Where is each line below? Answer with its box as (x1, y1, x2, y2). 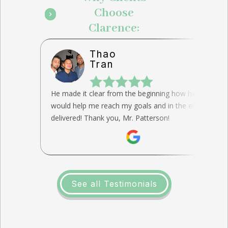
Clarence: (89, 21, 139, 36)
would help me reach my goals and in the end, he (51, 101, 213, 110)
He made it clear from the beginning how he (51, 89, 196, 98)
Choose (94, 6, 134, 20)
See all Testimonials (71, 179, 157, 189)
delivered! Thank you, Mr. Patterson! (51, 113, 169, 123)
